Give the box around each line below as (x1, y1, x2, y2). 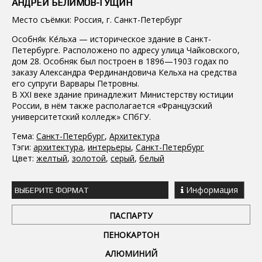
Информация (184, 184, 238, 196)
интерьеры (88, 142, 131, 153)
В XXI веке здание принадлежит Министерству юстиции (12, 89, 233, 101)
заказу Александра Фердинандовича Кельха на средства (12, 67, 237, 78)
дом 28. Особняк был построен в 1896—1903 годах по (12, 56, 229, 67)
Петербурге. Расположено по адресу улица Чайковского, (12, 44, 240, 56)
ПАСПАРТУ (109, 210, 153, 222)
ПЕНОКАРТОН (103, 229, 159, 241)
